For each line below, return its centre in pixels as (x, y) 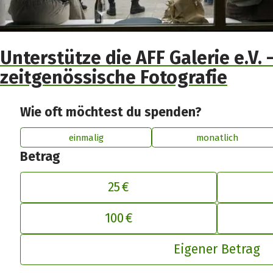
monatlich (217, 137)
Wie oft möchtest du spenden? (111, 112)
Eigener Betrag (217, 250)
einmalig (86, 137)
